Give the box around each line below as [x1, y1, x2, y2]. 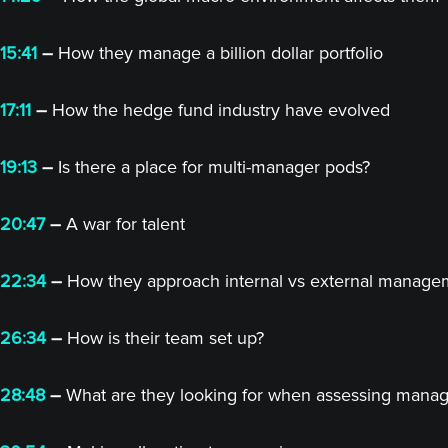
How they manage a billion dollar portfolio [53, 42, 383, 64]
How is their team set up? [62, 327, 264, 349]
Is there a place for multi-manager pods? [53, 156, 370, 178]
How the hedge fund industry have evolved [47, 99, 390, 121]
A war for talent [61, 213, 185, 235]
